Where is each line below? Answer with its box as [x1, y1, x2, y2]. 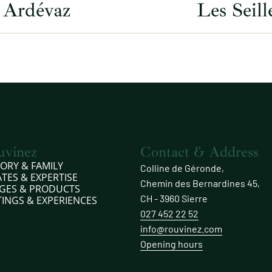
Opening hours [140, 237, 203, 250]
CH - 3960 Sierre [140, 192, 208, 204]
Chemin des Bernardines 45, [140, 177, 260, 189]
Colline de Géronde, [140, 161, 225, 174]
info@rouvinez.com [140, 222, 223, 234]
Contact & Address [140, 142, 259, 161]
